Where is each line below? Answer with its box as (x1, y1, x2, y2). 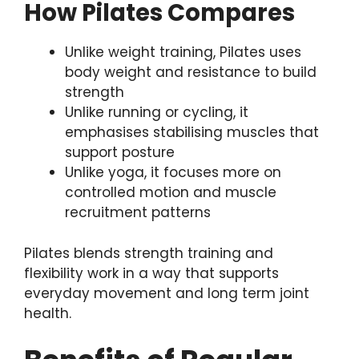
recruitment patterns (65, 203, 211, 223)
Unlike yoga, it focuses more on (65, 163, 281, 183)
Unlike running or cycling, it (65, 103, 248, 123)
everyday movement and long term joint (24, 283, 309, 303)
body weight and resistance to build (65, 63, 317, 83)
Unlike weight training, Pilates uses (65, 42, 301, 63)
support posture (65, 143, 175, 163)
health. (24, 303, 71, 323)
